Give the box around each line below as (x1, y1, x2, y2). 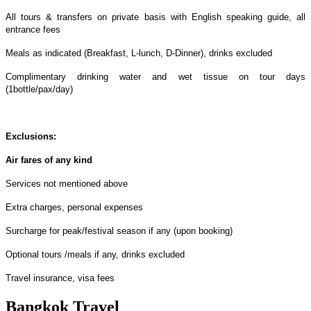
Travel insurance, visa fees (6, 272, 115, 283)
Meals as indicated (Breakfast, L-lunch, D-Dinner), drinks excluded (6, 47, 272, 58)
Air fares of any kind (6, 154, 92, 165)
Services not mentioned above (6, 178, 128, 189)
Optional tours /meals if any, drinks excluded (6, 249, 185, 260)
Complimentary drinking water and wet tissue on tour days (6, 71, 305, 82)
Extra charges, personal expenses (6, 201, 143, 212)
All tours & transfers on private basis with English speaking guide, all (6, 11, 305, 22)
